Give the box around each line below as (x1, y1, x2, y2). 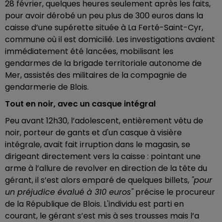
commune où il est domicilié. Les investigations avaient (5, 34, 215, 45)
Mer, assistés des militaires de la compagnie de (5, 69, 187, 81)
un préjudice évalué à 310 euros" (5, 186, 133, 198)
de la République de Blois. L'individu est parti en (5, 198, 184, 210)
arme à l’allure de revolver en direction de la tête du (5, 163, 207, 174)
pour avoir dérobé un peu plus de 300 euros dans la (5, 10, 203, 21)
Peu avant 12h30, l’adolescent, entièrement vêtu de (5, 115, 203, 126)
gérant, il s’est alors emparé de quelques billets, (5, 174, 191, 186)
